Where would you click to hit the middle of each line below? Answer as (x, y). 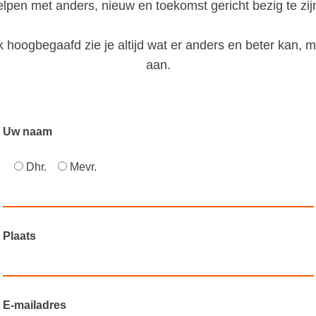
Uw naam (27, 132)
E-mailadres (34, 305)
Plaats (19, 236)
